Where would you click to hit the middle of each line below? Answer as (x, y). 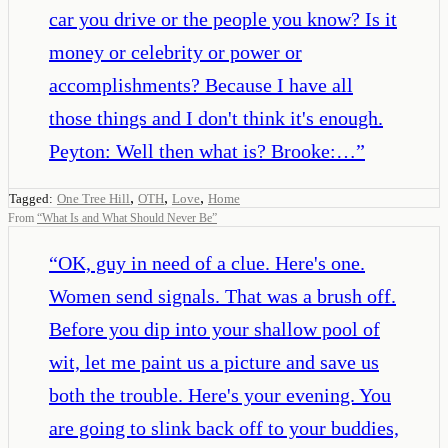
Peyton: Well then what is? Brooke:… (202, 150)
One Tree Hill (93, 198)
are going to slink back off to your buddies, (224, 427)
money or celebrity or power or (175, 51)
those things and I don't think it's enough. (216, 117)
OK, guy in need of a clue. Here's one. (211, 262)
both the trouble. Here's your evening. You (220, 394)
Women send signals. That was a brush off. (222, 295)
